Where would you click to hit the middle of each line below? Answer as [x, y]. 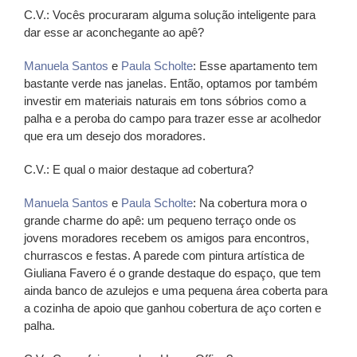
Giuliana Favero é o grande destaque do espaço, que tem [173, 273]
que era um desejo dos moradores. [115, 135]
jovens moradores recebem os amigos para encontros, [167, 237]
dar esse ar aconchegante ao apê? [114, 32]
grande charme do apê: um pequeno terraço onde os [160, 220]
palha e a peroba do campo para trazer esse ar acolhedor [173, 118]
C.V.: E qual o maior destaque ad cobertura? [139, 169]
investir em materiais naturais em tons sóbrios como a [165, 100]
